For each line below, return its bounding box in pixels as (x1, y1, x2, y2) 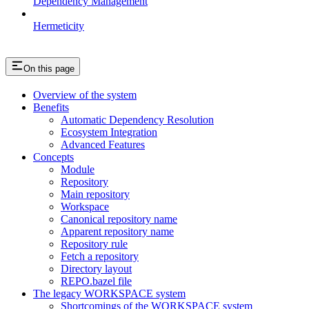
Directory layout (61, 263, 132, 275)
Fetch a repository (61, 250, 139, 263)
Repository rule (61, 238, 128, 250)
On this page (23, 63, 74, 74)
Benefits (33, 101, 69, 114)
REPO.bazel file (61, 275, 132, 288)
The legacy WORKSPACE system (33, 288, 186, 300)
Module (61, 163, 94, 176)
